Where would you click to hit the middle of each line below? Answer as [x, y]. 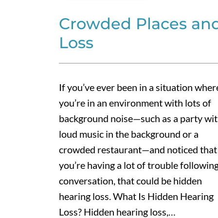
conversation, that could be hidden [130, 181]
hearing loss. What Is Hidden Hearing [136, 196]
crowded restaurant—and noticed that [138, 150]
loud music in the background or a [128, 134]
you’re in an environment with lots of [135, 103]
